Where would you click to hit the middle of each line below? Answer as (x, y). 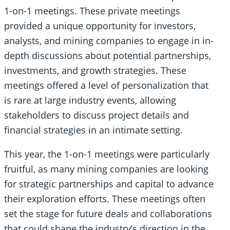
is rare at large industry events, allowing (90, 100)
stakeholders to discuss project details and (97, 115)
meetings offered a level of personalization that (106, 85)
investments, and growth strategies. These (95, 71)
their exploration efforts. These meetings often (105, 198)
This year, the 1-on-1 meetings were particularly (107, 154)
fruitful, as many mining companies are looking (106, 169)
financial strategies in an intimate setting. (93, 130)
